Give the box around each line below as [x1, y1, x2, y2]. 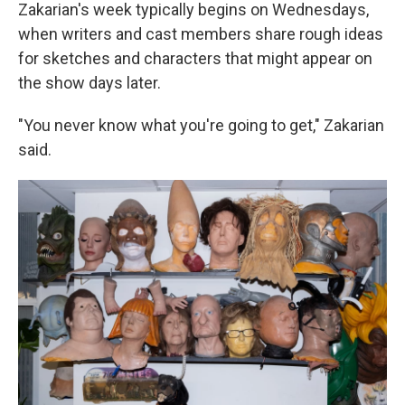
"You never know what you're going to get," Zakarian [18, 116, 384, 135]
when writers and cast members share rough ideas [18, 24, 383, 43]
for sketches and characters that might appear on [18, 49, 372, 68]
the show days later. [18, 73, 161, 92]
